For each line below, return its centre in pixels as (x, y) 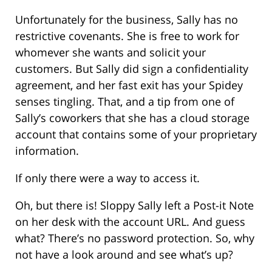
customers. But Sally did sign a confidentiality (132, 69)
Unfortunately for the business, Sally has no (127, 20)
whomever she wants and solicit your (110, 53)
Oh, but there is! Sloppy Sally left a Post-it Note (134, 206)
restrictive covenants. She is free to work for (127, 36)
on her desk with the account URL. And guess (130, 222)
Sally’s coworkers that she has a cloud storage (132, 118)
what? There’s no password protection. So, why (135, 238)
